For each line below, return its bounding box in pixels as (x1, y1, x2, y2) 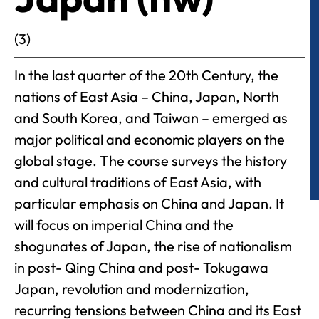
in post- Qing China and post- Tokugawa (14, 258, 268, 276)
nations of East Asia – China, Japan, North (14, 88, 279, 105)
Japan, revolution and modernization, (14, 280, 249, 298)
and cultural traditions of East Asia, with (14, 173, 261, 191)
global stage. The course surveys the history (14, 152, 287, 169)
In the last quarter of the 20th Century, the (14, 66, 278, 84)
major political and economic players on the (14, 130, 285, 148)
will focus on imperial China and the (14, 216, 234, 234)
